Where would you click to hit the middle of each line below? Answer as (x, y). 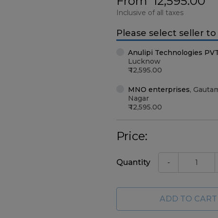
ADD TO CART (188, 199)
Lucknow (144, 61)
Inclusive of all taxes (150, 13)
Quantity (133, 162)
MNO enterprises (159, 90)
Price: (132, 136)
